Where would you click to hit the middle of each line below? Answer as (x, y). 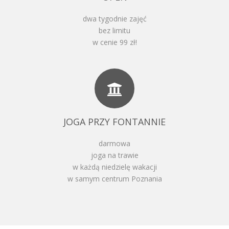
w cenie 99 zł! (114, 42)
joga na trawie (114, 155)
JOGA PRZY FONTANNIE (114, 121)
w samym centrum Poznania (114, 178)
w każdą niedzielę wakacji (114, 167)
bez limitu (114, 30)
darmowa (114, 143)
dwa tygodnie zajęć (114, 18)
